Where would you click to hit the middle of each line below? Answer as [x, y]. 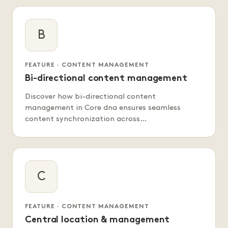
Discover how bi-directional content [90, 97]
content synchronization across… [86, 119]
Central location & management [97, 220]
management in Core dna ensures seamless [103, 108]
